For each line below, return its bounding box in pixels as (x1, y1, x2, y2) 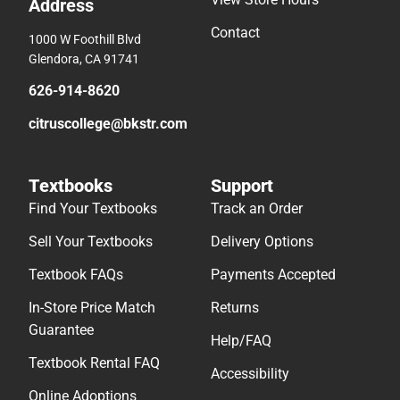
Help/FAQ (211, 331, 271, 349)
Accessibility (211, 364, 289, 382)
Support (211, 174, 273, 196)
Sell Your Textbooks (29, 232, 153, 250)
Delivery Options (211, 232, 313, 250)
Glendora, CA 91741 (29, 51, 139, 66)
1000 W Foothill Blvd (29, 31, 141, 46)
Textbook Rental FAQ (29, 354, 160, 371)
